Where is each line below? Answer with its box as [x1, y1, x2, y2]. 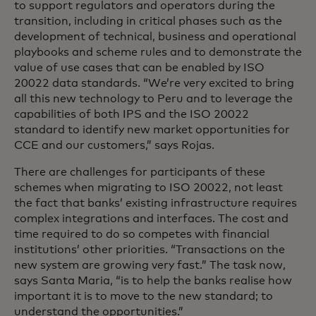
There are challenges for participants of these [14, 166, 265, 178]
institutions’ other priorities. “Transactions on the [14, 244, 285, 255]
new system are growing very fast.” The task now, [14, 260, 286, 271]
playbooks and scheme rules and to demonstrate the [14, 47, 302, 58]
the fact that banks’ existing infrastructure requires [14, 197, 297, 209]
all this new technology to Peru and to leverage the [14, 93, 293, 104]
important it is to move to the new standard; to [14, 291, 273, 302]
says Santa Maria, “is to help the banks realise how [14, 275, 292, 286]
